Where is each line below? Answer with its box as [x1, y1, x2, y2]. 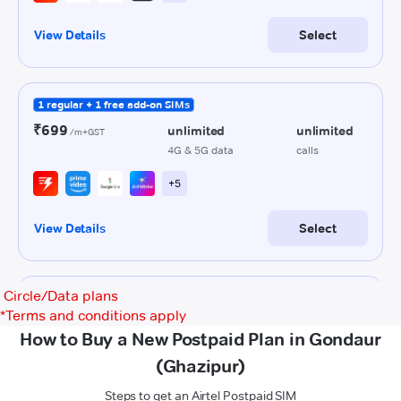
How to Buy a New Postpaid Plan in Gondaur [20, 328, 381, 350]
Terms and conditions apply [5, 307, 186, 324]
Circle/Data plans [4, 287, 118, 304]
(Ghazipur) [156, 355, 245, 377]
